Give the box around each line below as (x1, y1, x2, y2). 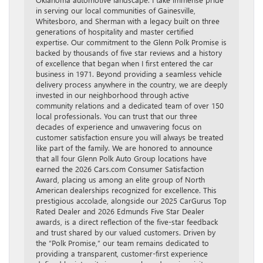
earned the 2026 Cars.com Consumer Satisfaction (36, 164, 204, 174)
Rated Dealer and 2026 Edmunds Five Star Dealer (36, 206, 204, 217)
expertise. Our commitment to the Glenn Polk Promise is (36, 37, 227, 48)
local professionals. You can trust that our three (36, 111, 197, 122)
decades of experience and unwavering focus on (36, 122, 201, 132)
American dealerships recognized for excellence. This (36, 185, 217, 195)
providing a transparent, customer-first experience (36, 248, 208, 259)
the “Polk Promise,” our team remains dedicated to (36, 238, 209, 248)
